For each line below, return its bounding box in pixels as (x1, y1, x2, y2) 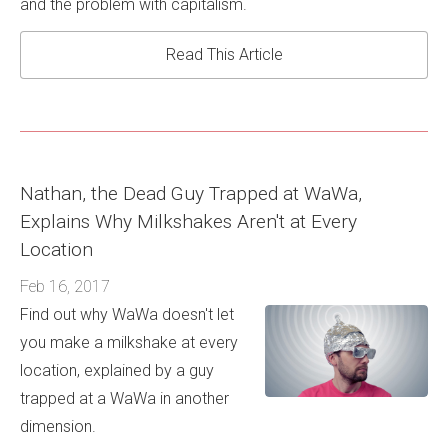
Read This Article (165, 44, 283, 64)
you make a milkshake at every (20, 333, 238, 353)
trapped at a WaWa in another (20, 389, 229, 409)
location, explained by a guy (20, 361, 214, 381)
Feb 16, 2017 (20, 277, 110, 297)
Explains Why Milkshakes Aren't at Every (20, 209, 357, 233)
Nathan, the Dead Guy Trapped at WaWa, (20, 181, 362, 205)
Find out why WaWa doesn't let (20, 305, 234, 325)
